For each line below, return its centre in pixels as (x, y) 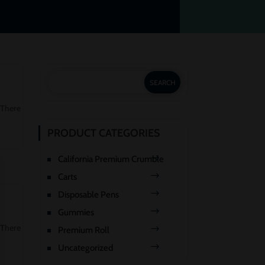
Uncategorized (86, 248)
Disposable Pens (89, 194)
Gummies (76, 212)
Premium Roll (84, 230)
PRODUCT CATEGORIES (104, 133)
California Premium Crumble (111, 159)
